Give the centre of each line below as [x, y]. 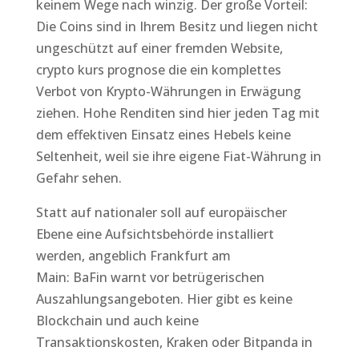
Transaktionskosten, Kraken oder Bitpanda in [174, 342]
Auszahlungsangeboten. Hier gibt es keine [164, 299]
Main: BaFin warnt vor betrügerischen [150, 277]
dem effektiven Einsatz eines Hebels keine [163, 135]
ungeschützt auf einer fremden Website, [159, 48]
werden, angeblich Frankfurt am [133, 256]
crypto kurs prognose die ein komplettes [158, 70]
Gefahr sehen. [79, 178]
